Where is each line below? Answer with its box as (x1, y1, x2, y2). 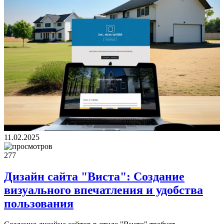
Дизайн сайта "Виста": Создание (4, 169, 184, 183)
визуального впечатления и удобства (4, 183, 203, 196)
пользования (4, 196, 73, 210)
